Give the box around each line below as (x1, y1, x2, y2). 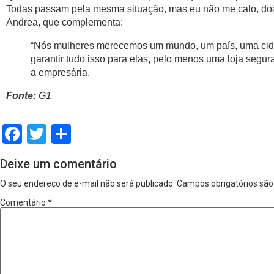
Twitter (46, 122, 106, 146)
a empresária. (31, 67, 90, 78)
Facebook (22, 122, 103, 146)
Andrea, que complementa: (6, 17, 123, 28)
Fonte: (6, 91, 36, 102)
